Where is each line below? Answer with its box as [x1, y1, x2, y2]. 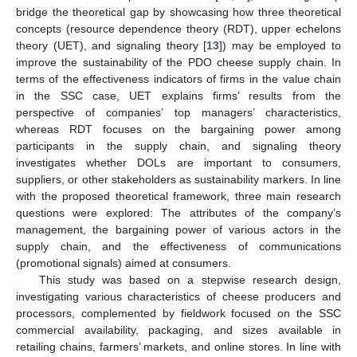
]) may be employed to [219, 38, 342, 52]
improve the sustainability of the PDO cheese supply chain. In [16, 55, 341, 69]
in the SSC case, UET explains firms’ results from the [16, 88, 341, 102]
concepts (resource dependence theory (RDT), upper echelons [16, 22, 341, 35]
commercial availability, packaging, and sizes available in [16, 323, 341, 336]
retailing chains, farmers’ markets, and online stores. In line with [16, 339, 341, 353]
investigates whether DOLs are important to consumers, [16, 155, 341, 169]
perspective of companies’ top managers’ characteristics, [16, 105, 341, 119]
